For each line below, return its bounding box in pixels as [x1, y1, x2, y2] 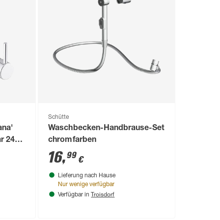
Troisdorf [91, 190, 115, 198]
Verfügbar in [58, 192, 91, 198]
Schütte [48, 114, 69, 121]
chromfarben [48, 137, 96, 145]
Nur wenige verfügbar [58, 182, 115, 188]
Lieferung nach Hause [58, 173, 116, 179]
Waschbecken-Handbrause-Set [48, 125, 165, 133]
